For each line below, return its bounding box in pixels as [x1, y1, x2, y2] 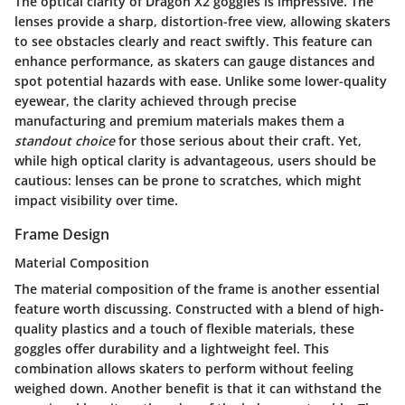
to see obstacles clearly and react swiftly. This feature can [14, 32, 372, 50]
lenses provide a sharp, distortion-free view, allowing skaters [14, 12, 391, 30]
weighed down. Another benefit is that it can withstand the [14, 380, 381, 398]
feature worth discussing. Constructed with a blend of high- [14, 300, 384, 318]
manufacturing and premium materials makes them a [14, 111, 344, 129]
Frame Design [14, 223, 109, 244]
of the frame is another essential [174, 280, 380, 298]
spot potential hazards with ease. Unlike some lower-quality [14, 71, 387, 89]
